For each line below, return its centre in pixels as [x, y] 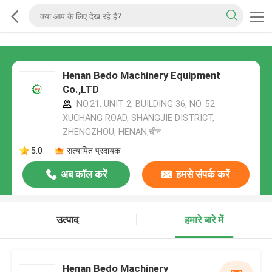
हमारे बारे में [204, 220]
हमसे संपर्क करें [203, 175]
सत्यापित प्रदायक [93, 150]
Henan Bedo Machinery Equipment [141, 76]
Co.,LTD [80, 90]
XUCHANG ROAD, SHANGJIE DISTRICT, [138, 118]
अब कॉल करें [83, 175]
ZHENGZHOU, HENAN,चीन [111, 132]
